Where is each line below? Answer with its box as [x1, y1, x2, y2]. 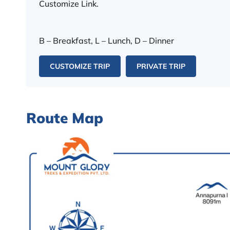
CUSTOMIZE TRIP [50, 61, 110, 71]
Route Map [26, 108, 103, 127]
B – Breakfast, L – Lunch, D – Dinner [39, 35, 176, 46]
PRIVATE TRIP [137, 61, 185, 71]
